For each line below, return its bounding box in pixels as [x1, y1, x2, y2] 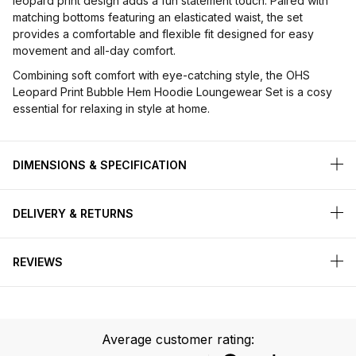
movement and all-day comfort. [13, 44, 176, 58]
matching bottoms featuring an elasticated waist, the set [13, 10, 303, 25]
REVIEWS [13, 255, 63, 269]
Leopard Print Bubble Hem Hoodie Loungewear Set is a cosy [13, 85, 332, 99]
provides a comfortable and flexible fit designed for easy [13, 27, 314, 41]
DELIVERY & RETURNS [13, 207, 133, 221]
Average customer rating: [102, 331, 254, 348]
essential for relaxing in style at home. [13, 102, 210, 116]
